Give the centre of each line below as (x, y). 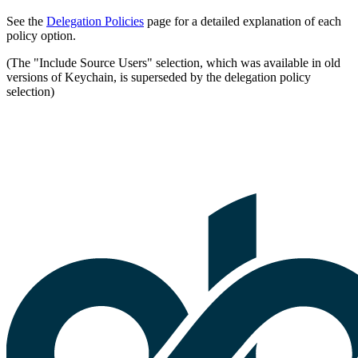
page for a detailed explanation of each (243, 21)
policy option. (41, 36)
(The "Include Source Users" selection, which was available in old (173, 63)
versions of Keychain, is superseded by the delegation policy (159, 77)
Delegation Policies (95, 21)
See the (26, 21)
